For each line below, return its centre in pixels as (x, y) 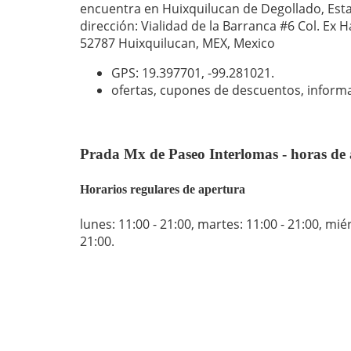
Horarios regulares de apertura (163, 190)
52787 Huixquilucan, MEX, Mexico (177, 43)
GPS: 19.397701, (159, 73)
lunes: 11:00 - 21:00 (136, 224)
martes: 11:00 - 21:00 (258, 224)
